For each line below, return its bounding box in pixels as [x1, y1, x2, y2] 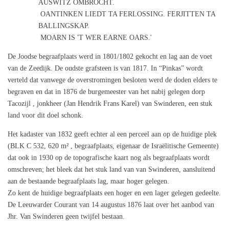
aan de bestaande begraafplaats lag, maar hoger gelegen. [8, 177, 169, 186]
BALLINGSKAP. [38, 22, 89, 30]
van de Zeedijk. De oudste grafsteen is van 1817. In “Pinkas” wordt [8, 64, 203, 73]
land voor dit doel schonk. [8, 111, 83, 120]
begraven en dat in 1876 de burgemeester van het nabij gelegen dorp [8, 88, 205, 96]
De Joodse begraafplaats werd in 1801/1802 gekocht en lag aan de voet [8, 53, 212, 61]
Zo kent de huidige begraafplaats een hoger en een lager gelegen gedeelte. [8, 189, 221, 197]
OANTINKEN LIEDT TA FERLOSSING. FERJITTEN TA [38, 10, 215, 18]
